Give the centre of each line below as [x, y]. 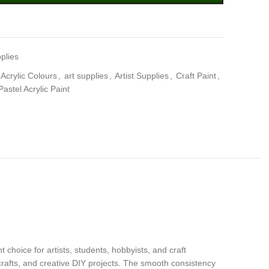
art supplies [86, 76]
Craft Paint [196, 76]
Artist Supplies [142, 76]
